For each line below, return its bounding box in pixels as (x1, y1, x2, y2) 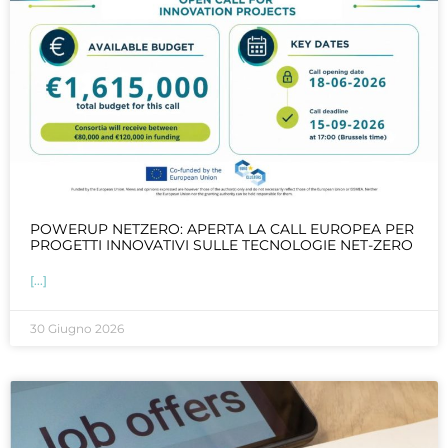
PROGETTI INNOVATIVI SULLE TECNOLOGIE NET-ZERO (30, 235, 413, 254)
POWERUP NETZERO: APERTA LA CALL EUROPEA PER (30, 219, 414, 238)
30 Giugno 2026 (30, 320, 124, 336)
